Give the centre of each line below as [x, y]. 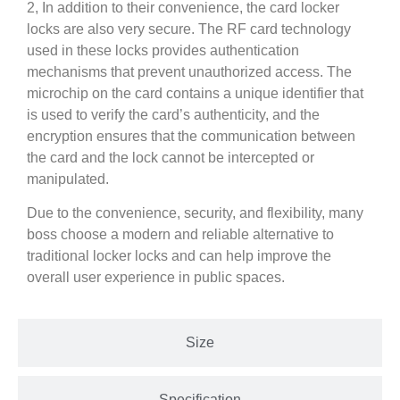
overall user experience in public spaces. [156, 277]
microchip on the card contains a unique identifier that [195, 93]
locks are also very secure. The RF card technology [189, 29]
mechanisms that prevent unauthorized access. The [189, 71]
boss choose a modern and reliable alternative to [180, 234]
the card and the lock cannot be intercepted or [171, 157]
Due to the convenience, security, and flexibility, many [195, 212]
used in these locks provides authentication [163, 50]
